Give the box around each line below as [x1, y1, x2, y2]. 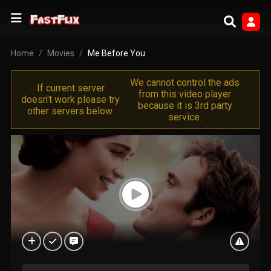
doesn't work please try [21, 94, 120, 105]
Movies [47, 48, 74, 58]
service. [168, 111, 202, 123]
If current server [36, 82, 105, 94]
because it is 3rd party [137, 99, 232, 111]
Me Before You [87, 48, 145, 58]
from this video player [139, 88, 232, 100]
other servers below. [27, 105, 114, 117]
